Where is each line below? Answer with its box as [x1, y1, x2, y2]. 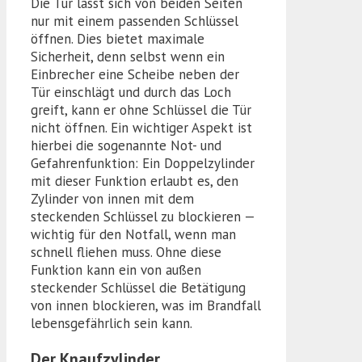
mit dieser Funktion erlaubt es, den [31, 172, 238, 191]
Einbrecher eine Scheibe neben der [31, 65, 239, 84]
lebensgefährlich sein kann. [31, 314, 192, 333]
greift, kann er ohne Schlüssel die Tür [31, 101, 251, 120]
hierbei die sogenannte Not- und [31, 137, 221, 155]
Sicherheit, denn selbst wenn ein [31, 48, 225, 66]
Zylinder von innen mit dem [31, 190, 194, 208]
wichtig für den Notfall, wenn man [31, 225, 236, 244]
